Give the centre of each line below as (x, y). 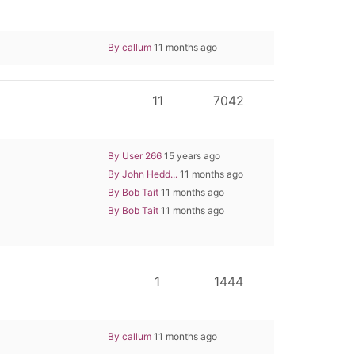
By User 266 (135, 155)
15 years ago (191, 155)
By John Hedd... (143, 174)
